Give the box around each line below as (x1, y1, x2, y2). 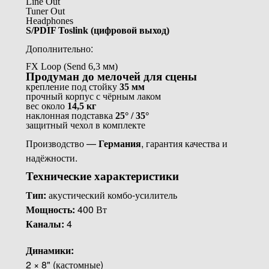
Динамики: (25, 243, 74, 257)
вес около (25, 100, 67, 111)
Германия (98, 136, 141, 150)
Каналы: (25, 216, 64, 231)
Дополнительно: (25, 41, 93, 55)
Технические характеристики (25, 169, 179, 183)
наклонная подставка (25, 110, 115, 121)
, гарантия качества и (141, 136, 228, 150)
